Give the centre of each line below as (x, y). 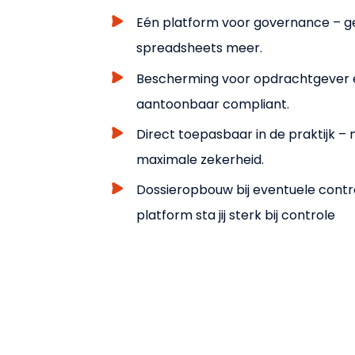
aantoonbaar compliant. (213, 104)
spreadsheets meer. (199, 48)
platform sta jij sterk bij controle (236, 216)
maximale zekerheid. (200, 160)
